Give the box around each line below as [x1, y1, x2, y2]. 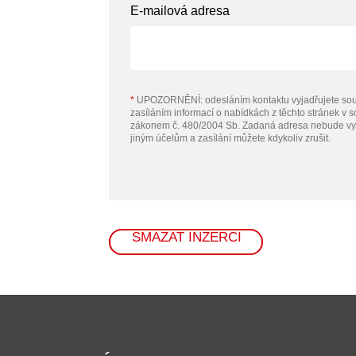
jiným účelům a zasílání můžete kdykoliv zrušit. [130, 133, 331, 144]
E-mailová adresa [130, 4, 230, 17]
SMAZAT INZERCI [132, 230, 242, 245]
